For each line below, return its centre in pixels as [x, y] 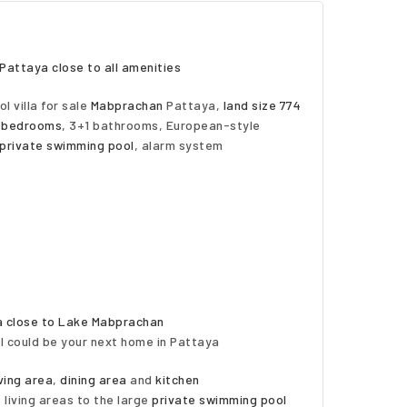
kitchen [178, 379]
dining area [94, 379]
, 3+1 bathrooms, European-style [161, 125]
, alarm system [179, 145]
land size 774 [262, 105]
